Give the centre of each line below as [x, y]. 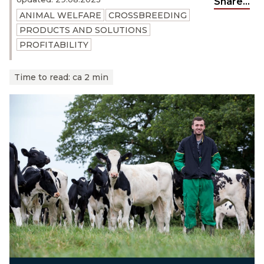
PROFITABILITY [54, 45]
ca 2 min [90, 77]
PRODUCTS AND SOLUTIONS [83, 30]
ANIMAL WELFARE [60, 15]
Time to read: [43, 77]
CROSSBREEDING [148, 15]
